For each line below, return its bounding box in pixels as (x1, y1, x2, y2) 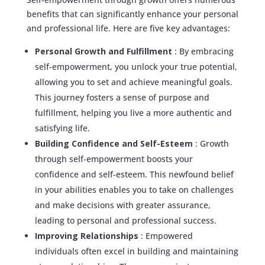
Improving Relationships (34, 230, 141, 241)
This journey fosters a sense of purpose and (34, 91, 209, 103)
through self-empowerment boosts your (34, 153, 193, 164)
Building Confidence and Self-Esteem (34, 137, 195, 149)
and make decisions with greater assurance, (34, 199, 211, 211)
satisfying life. (34, 122, 90, 134)
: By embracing (174, 45, 234, 57)
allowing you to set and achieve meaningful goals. (34, 76, 232, 88)
